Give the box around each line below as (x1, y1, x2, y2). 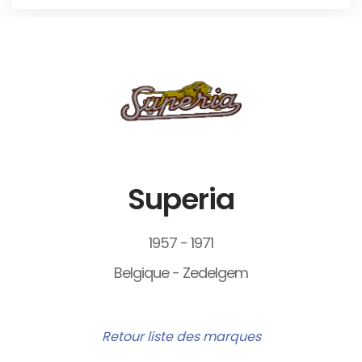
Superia (128, 179, 234, 221)
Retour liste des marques (101, 327, 261, 347)
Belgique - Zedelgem (114, 263, 248, 284)
